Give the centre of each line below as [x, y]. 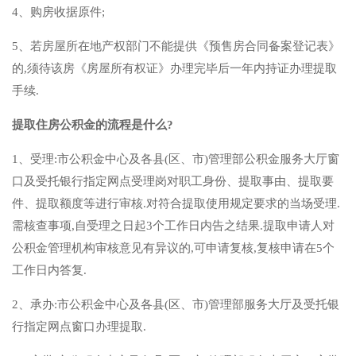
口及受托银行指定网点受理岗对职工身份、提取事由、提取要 [173, 182]
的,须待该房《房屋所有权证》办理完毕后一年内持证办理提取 [174, 69]
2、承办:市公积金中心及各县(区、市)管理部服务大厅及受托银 [176, 305]
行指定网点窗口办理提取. [79, 327]
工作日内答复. [49, 271]
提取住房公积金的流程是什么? [93, 125]
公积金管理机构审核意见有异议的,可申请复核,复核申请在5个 [173, 248]
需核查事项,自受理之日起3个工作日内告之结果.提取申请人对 [173, 226]
